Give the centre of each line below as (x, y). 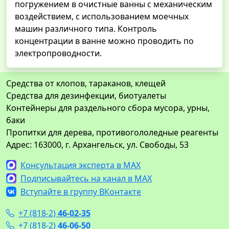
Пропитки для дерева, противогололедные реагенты (112, 133)
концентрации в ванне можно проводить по (104, 41)
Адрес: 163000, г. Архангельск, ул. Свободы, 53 (97, 145)
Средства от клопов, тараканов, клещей (86, 84)
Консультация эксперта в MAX (81, 165)
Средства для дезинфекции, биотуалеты (86, 96)
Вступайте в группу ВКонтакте (81, 191)
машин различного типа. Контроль (86, 29)
